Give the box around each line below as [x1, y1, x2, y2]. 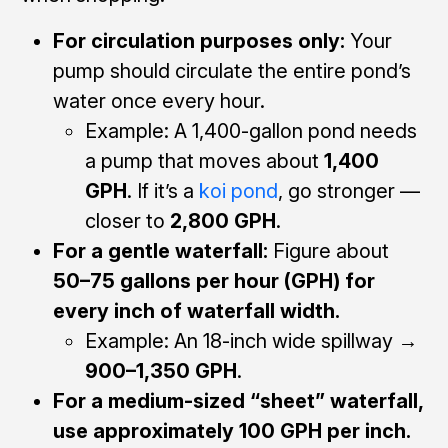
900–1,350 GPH [84, 358, 237, 383]
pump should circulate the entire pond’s [52, 58, 411, 83]
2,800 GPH [169, 208, 276, 233]
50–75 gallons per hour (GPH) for [52, 268, 375, 293]
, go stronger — [277, 178, 420, 203]
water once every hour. [52, 88, 265, 113]
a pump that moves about [84, 148, 324, 173]
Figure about [267, 238, 389, 263]
